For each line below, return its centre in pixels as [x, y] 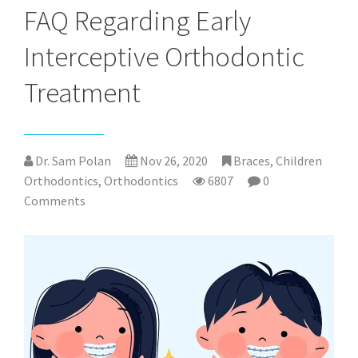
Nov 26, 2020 [174, 161]
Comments [55, 201]
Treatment [82, 93]
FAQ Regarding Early [137, 21]
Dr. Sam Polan [72, 161]
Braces [252, 161]
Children [299, 161]
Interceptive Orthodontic [164, 57]
